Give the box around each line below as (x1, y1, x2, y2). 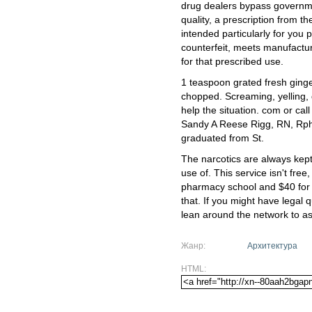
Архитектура (247, 241, 297, 251)
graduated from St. (181, 133, 264, 143)
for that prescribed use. (181, 56, 283, 67)
